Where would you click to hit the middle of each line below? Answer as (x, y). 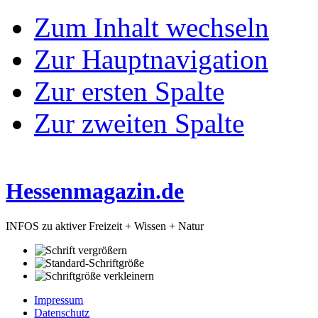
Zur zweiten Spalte (139, 123)
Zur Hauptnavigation (151, 59)
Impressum (59, 300)
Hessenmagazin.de (95, 191)
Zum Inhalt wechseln (152, 27)
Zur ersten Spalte (129, 91)
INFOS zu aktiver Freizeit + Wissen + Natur (105, 226)
